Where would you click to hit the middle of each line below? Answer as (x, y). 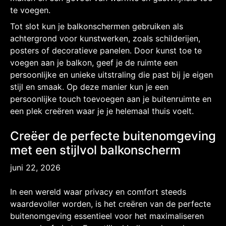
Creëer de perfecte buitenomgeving (113, 136)
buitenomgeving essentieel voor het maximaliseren (107, 216)
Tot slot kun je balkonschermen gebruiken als (97, 26)
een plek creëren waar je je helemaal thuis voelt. (102, 111)
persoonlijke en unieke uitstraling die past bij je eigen (111, 74)
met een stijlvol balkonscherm (95, 150)
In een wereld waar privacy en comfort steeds (98, 191)
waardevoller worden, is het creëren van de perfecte (110, 204)
